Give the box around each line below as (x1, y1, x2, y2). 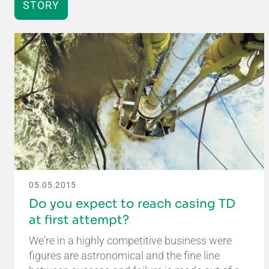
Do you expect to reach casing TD (29, 196, 235, 211)
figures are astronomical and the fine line (29, 249, 220, 262)
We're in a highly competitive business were (29, 234, 232, 247)
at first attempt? (29, 212, 129, 228)
